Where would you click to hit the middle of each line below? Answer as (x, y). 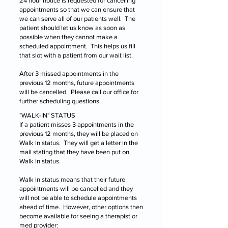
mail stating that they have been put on (74, 152)
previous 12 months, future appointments (77, 83)
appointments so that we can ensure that (77, 9)
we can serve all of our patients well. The (77, 19)
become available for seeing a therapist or (78, 216)
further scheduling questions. (61, 101)
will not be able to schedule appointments (78, 198)
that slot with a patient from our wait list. (76, 55)
